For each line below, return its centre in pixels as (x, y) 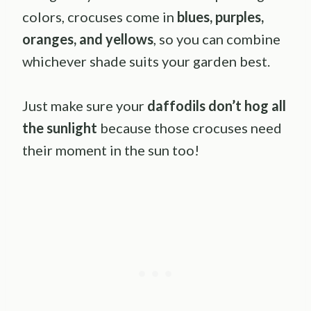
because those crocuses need (191, 128)
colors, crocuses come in (98, 17)
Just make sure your (85, 106)
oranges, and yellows (88, 39)
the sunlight (61, 128)
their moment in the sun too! (111, 150)
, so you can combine (217, 39)
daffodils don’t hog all (217, 106)
